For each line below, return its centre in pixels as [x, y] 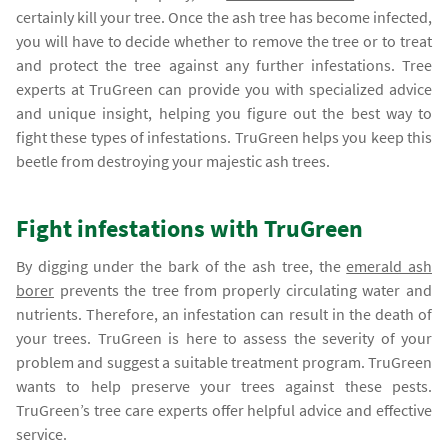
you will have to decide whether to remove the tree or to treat [224, 40]
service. [42, 433]
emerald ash [389, 265]
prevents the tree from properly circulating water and [243, 289]
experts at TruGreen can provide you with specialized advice [224, 88]
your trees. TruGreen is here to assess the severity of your [224, 337]
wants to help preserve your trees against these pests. [224, 385]
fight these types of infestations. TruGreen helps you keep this [224, 136]
